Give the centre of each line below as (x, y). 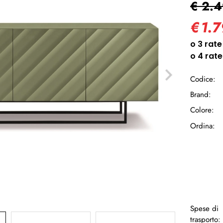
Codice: (203, 79)
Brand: (201, 95)
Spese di (204, 208)
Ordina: (203, 126)
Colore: (202, 110)
